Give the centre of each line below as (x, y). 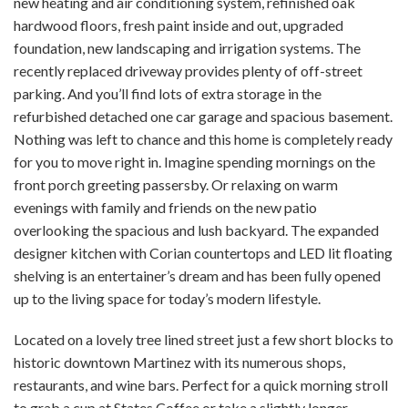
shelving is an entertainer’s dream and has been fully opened (197, 275)
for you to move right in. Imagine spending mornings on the (194, 161)
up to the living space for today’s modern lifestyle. (167, 298)
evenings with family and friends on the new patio (165, 207)
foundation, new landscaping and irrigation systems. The (187, 47)
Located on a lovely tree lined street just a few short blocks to (204, 339)
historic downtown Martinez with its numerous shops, (179, 362)
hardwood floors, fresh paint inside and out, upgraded (178, 25)
